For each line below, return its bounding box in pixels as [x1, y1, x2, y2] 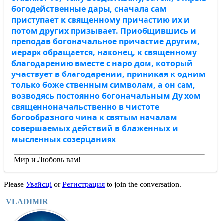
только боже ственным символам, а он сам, [11, 79, 195, 90]
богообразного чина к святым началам [11, 112, 177, 123]
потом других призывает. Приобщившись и [11, 25, 196, 36]
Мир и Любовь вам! [14, 155, 81, 164]
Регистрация [62, 180, 105, 188]
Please [4, 180, 26, 188]
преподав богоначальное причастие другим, [11, 36, 200, 47]
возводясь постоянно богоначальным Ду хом [11, 90, 201, 101]
